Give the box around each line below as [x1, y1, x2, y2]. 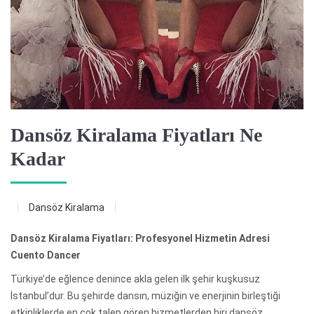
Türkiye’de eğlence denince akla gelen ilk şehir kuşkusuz [11, 273, 260, 285]
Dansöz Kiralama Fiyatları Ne [11, 123, 262, 146]
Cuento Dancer [11, 249, 81, 261]
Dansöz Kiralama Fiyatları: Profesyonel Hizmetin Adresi [11, 232, 270, 244]
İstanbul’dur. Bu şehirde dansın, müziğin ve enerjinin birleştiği [11, 289, 280, 301]
